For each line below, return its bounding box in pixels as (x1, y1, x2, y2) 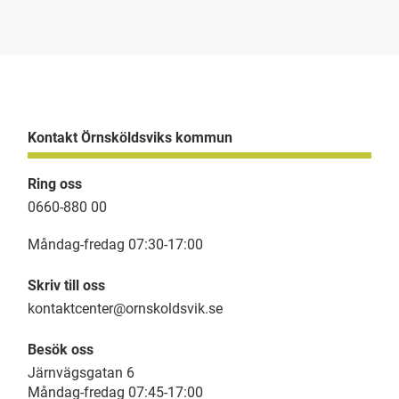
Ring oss (27, 175, 82, 192)
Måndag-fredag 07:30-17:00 (27, 235, 203, 253)
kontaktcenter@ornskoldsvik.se (27, 299, 223, 317)
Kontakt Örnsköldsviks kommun (27, 128, 232, 146)
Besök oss (27, 340, 94, 358)
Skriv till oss (27, 276, 105, 294)
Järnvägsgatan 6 (27, 363, 134, 381)
